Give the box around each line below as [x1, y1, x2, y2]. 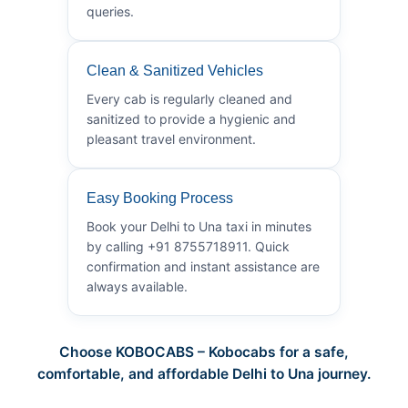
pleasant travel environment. [87, 130, 256, 147]
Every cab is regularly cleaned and [87, 90, 292, 107]
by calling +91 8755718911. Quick [87, 238, 290, 254]
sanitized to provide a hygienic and [87, 110, 296, 127]
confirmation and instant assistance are [87, 258, 320, 274]
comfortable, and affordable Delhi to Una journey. [36, 364, 372, 382]
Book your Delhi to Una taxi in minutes [87, 218, 311, 234]
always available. [87, 278, 188, 294]
